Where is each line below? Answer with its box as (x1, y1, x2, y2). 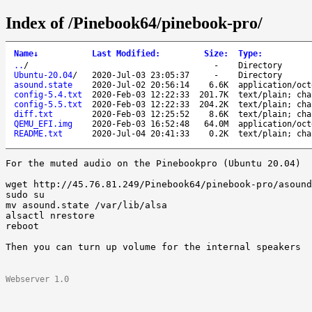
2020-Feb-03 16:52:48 (92, 118, 189, 129)
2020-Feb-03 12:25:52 (92, 109, 189, 119)
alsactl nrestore (6, 210, 100, 221)
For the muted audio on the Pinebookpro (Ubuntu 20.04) (6, 157, 306, 169)
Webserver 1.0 (6, 274, 69, 284)
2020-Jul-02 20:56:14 (92, 79, 189, 90)
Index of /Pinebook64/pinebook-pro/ (6, 13, 263, 32)
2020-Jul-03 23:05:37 (92, 70, 189, 80)
